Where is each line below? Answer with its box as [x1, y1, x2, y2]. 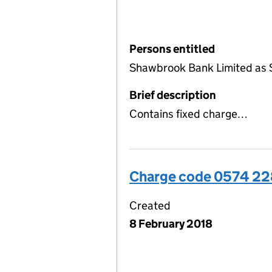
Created [129, 198, 171, 212]
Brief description [129, 87, 216, 102]
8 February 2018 [129, 216, 212, 231]
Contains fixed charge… [129, 106, 248, 121]
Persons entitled [129, 41, 215, 56]
